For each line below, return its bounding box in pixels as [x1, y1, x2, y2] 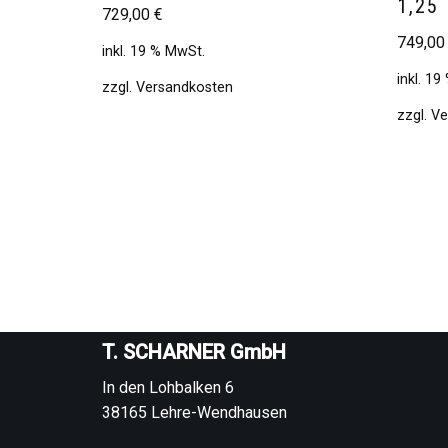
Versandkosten [136, 78, 233, 96]
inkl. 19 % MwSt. [102, 42, 205, 60]
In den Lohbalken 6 [102, 378, 234, 397]
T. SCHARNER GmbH [102, 340, 286, 364]
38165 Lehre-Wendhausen [102, 403, 287, 422]
